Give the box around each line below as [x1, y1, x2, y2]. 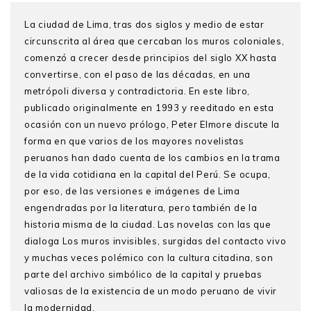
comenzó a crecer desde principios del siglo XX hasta [24, 51, 277, 63]
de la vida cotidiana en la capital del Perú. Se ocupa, [24, 168, 271, 180]
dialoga [24, 235, 62, 246]
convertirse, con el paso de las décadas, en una [24, 68, 251, 80]
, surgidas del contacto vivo [157, 235, 287, 246]
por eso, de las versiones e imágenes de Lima [24, 185, 240, 196]
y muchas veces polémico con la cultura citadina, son [24, 251, 274, 263]
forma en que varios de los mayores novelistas [24, 135, 244, 146]
